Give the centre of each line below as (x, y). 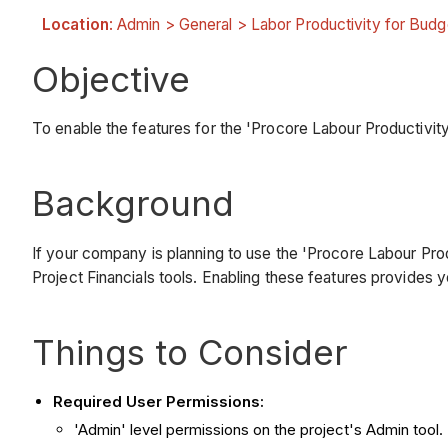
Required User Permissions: (158, 401)
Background (133, 203)
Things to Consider (190, 351)
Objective (111, 78)
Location (75, 24)
